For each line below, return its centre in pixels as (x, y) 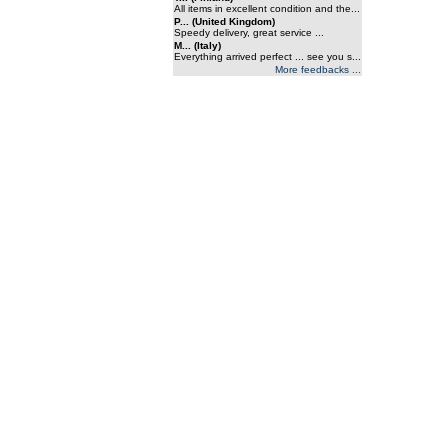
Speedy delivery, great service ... (248, 32)
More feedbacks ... (317, 69)
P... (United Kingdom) (224, 21)
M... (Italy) (197, 45)
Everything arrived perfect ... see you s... (267, 56)
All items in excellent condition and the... (266, 8)
